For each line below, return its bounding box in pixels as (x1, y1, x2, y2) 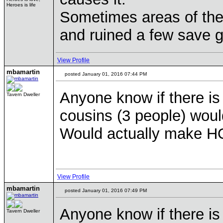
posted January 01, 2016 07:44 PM (63, 71, 147, 77)
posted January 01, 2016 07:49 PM (63, 188, 147, 193)
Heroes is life (6, 2, 36, 7)
